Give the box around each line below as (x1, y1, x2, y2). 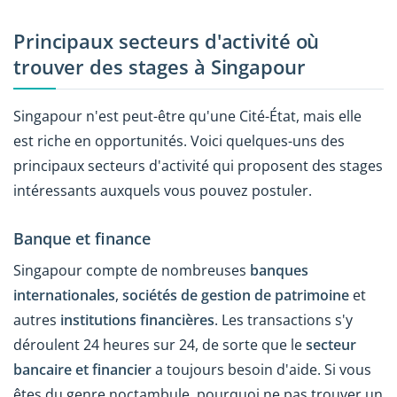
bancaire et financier (13, 360, 152, 380)
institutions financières (60, 310, 214, 331)
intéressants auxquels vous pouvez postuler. (13, 180, 312, 200)
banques (250, 261, 308, 281)
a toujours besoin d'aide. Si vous (152, 360, 371, 380)
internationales (13, 285, 115, 306)
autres (13, 310, 60, 331)
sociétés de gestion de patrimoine (122, 285, 349, 306)
